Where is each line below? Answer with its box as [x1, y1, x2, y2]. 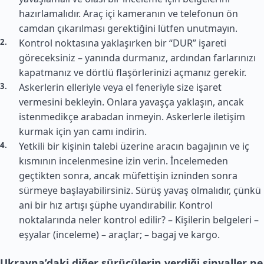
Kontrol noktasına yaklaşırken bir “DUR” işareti [19, 37, 226, 49]
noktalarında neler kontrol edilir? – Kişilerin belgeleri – [19, 213, 259, 226]
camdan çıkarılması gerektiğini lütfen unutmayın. [19, 22, 237, 35]
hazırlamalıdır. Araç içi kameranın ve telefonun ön [19, 7, 238, 20]
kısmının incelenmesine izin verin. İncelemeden [19, 154, 228, 167]
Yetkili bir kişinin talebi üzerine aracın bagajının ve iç [19, 140, 249, 153]
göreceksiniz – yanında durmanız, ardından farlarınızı [19, 51, 256, 64]
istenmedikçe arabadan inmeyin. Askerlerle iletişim [19, 110, 245, 123]
